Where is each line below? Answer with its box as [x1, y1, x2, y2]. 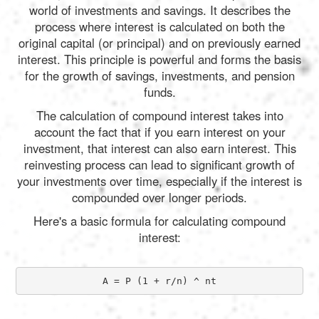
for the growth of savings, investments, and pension [24, 67, 295, 85]
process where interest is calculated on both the [34, 18, 285, 36]
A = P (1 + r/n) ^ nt [103, 275, 216, 286]
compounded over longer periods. [72, 189, 247, 206]
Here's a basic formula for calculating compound [33, 212, 286, 230]
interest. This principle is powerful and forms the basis [18, 51, 301, 68]
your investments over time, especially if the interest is [17, 172, 302, 190]
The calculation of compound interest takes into [36, 107, 283, 125]
